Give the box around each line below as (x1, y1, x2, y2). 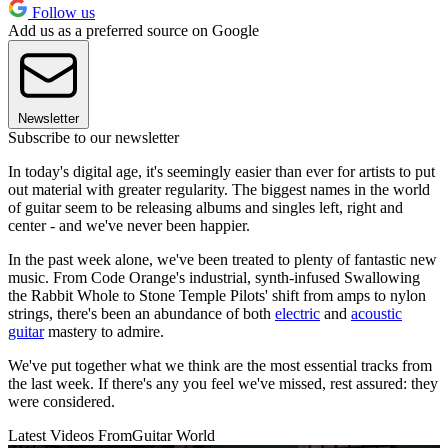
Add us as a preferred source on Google (8, 21, 259, 39)
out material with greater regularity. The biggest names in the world (8, 180, 430, 198)
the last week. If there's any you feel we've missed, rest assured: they (8, 374, 438, 392)
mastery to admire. (44, 322, 164, 340)
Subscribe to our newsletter (8, 128, 179, 146)
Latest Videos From (8, 426, 132, 444)
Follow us (28, 3, 95, 21)
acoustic (351, 304, 402, 322)
